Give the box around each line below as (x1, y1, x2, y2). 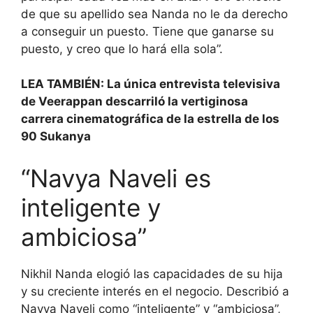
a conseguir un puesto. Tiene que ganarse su (21, 24, 274, 38)
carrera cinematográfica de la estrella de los (21, 112, 279, 126)
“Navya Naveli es (21, 163, 211, 193)
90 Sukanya (21, 129, 91, 144)
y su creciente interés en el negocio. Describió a (21, 284, 289, 298)
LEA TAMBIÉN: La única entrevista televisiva (21, 77, 280, 92)
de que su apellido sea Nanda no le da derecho (21, 6, 288, 21)
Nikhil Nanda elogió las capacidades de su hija (21, 266, 283, 281)
